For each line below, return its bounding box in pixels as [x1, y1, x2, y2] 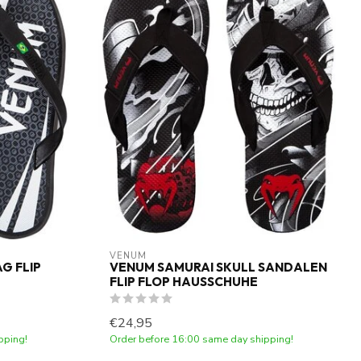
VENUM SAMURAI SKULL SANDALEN [110, 259, 327, 275]
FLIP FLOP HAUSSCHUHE [110, 273, 258, 289]
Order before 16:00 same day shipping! [110, 331, 293, 346]
